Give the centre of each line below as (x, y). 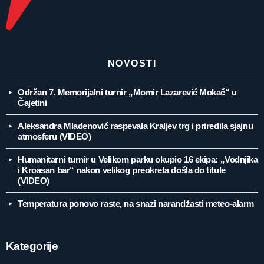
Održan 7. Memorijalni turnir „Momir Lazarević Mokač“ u (127, 93)
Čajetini (32, 103)
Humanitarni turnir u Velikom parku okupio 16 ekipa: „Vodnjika (138, 160)
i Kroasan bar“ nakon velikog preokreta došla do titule (122, 170)
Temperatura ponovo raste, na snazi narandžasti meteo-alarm (136, 204)
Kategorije (32, 246)
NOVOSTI (132, 64)
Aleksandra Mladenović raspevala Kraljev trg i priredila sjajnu (136, 126)
